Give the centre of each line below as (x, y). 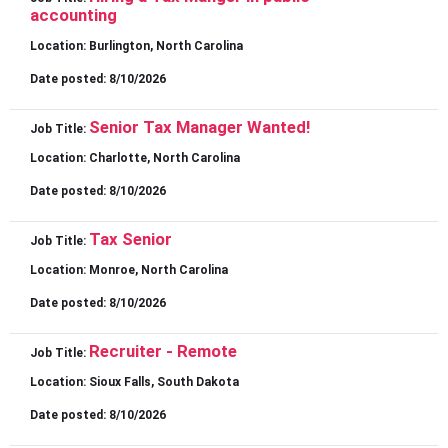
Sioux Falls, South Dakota (164, 382)
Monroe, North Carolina (158, 270)
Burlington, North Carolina (166, 46)
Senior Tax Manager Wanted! (199, 127)
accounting (73, 15)
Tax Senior (130, 239)
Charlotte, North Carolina (164, 158)
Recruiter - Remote (163, 351)
